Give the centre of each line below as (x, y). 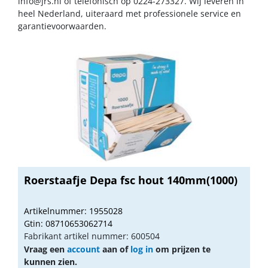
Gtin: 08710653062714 (68, 223)
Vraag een (45, 249)
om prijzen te (182, 249)
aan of (115, 249)
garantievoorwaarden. (62, 26)
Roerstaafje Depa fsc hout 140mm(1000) (131, 180)
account (83, 249)
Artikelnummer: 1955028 (73, 211)
